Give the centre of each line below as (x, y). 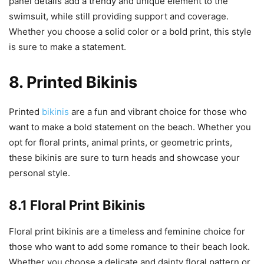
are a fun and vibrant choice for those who (158, 112)
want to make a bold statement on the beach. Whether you (130, 127)
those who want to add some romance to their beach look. (129, 247)
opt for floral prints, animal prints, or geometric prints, (121, 143)
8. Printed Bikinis (73, 82)
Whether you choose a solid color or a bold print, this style (130, 32)
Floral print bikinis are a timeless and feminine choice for (127, 232)
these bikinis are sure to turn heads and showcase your (124, 158)
